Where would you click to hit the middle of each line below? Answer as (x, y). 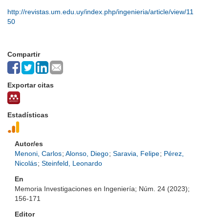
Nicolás (26, 163)
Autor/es (29, 144)
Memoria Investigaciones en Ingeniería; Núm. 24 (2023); (102, 189)
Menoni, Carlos (38, 153)
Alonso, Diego (87, 153)
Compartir (24, 54)
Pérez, (174, 153)
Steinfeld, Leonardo (72, 163)
